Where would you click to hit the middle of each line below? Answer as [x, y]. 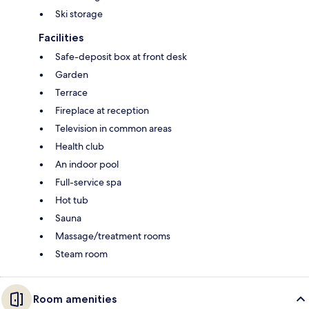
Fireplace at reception [102, 110]
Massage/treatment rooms [113, 236]
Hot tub [72, 200]
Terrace [71, 92]
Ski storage [79, 13]
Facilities [61, 37]
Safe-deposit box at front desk [121, 56]
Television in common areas [113, 128]
